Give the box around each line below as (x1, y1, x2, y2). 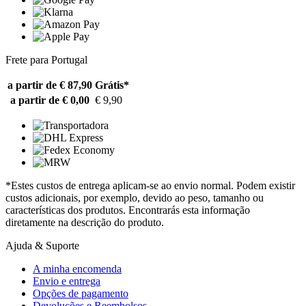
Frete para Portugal (5, 53, 87, 66)
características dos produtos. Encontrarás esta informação (5, 204, 250, 216)
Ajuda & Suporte (5, 239, 79, 251)
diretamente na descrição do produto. (5, 216, 164, 228)
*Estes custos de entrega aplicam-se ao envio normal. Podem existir (5, 179, 295, 191)
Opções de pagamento (33, 287, 128, 299)
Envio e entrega (33, 275, 100, 287)
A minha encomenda (33, 262, 122, 275)
